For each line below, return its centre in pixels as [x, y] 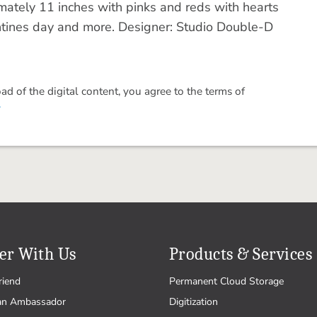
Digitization [194, 302]
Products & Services [241, 254]
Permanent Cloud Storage [226, 281]
